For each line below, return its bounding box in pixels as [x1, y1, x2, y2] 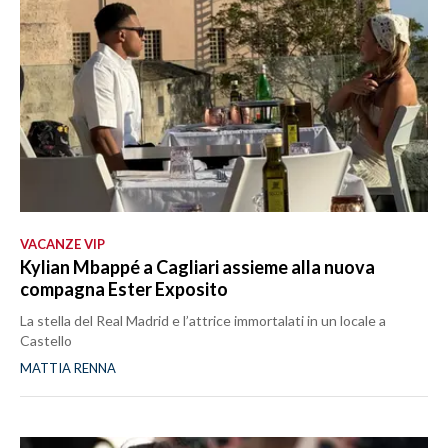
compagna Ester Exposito [20, 278, 228, 301]
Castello [20, 332, 72, 350]
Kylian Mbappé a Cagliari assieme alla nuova [20, 256, 375, 279]
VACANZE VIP [20, 236, 105, 253]
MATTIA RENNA [20, 360, 116, 377]
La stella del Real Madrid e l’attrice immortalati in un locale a [20, 312, 386, 330]
